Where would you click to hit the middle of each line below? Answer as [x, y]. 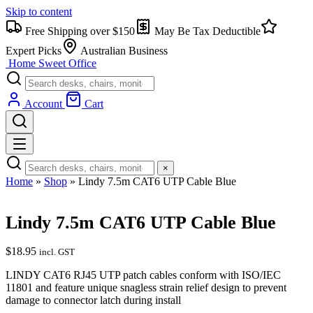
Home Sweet [37, 63]
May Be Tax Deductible [206, 31]
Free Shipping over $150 [79, 31]
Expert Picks [34, 51]
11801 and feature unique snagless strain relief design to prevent [146, 288]
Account [43, 104]
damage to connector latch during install [93, 300]
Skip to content [39, 12]
